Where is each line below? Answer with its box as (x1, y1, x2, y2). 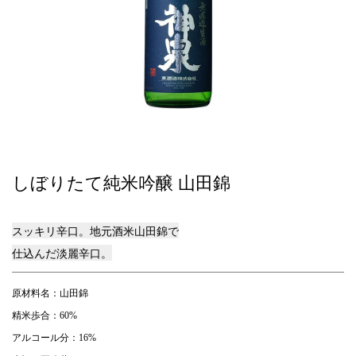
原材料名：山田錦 (12, 287, 88, 299)
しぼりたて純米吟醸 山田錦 (12, 172, 230, 193)
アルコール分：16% (12, 331, 96, 343)
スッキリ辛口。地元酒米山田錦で (12, 222, 179, 238)
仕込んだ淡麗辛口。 (12, 244, 112, 261)
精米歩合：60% (12, 309, 77, 321)
